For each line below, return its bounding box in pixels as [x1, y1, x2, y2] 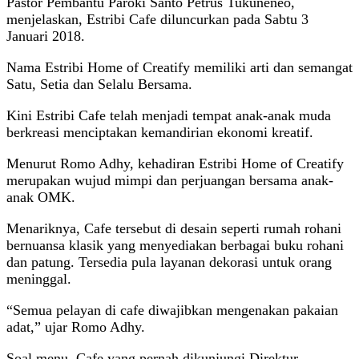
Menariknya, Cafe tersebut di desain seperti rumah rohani [6, 220, 341, 236]
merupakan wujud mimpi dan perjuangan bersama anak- [6, 171, 333, 188]
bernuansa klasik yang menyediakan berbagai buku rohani [6, 236, 344, 253]
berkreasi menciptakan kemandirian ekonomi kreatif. [6, 123, 313, 140]
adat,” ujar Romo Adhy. [6, 318, 145, 335]
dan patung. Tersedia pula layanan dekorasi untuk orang [6, 253, 332, 270]
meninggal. [6, 270, 71, 287]
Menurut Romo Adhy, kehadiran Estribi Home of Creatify [6, 155, 344, 171]
